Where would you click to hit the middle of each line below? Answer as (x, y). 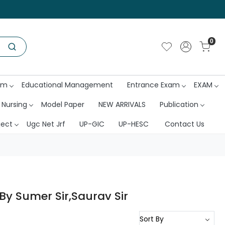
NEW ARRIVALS (122, 104)
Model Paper (63, 104)
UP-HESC (133, 124)
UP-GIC (92, 124)
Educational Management (67, 85)
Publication (179, 104)
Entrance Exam (153, 85)
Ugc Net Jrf (46, 124)
